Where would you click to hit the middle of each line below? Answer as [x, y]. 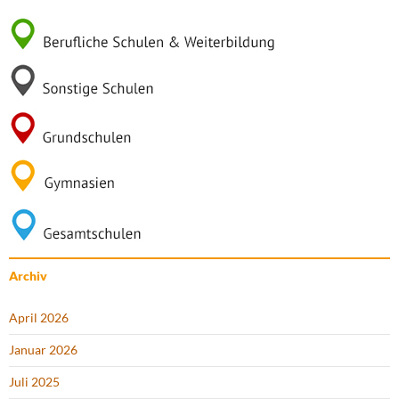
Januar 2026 [43, 350]
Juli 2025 [34, 382]
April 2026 [39, 318]
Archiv [28, 276]
